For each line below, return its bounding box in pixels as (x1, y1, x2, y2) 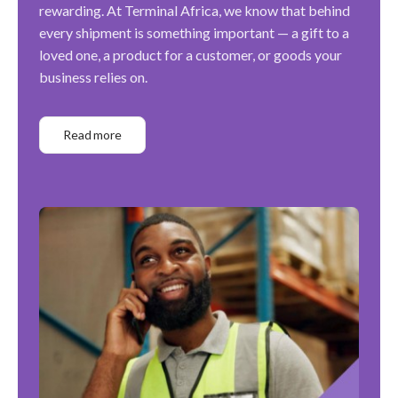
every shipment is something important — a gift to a (39, 24, 349, 41)
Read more (63, 127, 122, 142)
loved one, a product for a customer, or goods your (39, 46, 342, 63)
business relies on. (39, 68, 147, 85)
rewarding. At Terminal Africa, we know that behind (39, 2, 350, 19)
